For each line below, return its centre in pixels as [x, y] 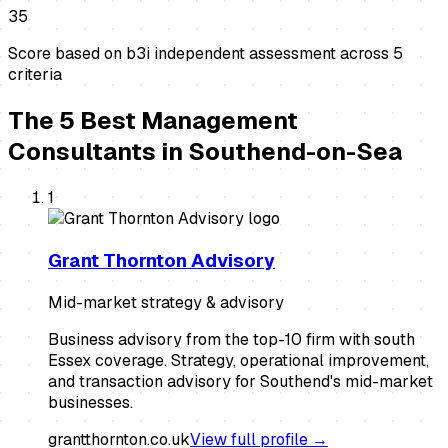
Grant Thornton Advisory [161, 260]
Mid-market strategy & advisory [166, 302]
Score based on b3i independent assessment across [200, 54]
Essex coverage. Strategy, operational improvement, [238, 360]
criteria [35, 75]
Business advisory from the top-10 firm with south [231, 339]
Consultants [82, 152]
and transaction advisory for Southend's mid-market [240, 381]
